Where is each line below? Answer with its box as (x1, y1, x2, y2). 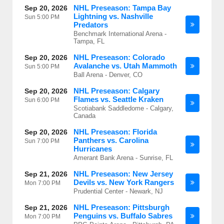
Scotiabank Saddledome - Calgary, (73, 104, 173, 112)
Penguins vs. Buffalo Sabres (73, 211, 172, 220)
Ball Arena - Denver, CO (73, 71, 142, 78)
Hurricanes (73, 144, 112, 153)
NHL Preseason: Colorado (73, 53, 165, 61)
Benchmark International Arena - (73, 30, 166, 37)
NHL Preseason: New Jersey (73, 169, 173, 178)
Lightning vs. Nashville (73, 12, 153, 20)
